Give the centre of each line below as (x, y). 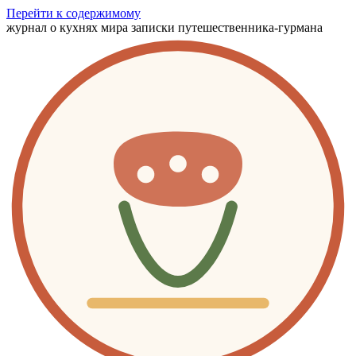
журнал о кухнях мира (67, 27)
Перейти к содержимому (74, 13)
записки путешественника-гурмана (227, 27)
